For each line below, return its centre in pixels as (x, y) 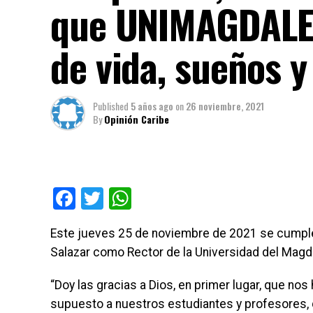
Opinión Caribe (137, 119)
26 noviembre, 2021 (225, 106)
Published (111, 106)
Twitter (138, 199)
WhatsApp (182, 199)
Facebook (122, 199)
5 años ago (152, 106)
